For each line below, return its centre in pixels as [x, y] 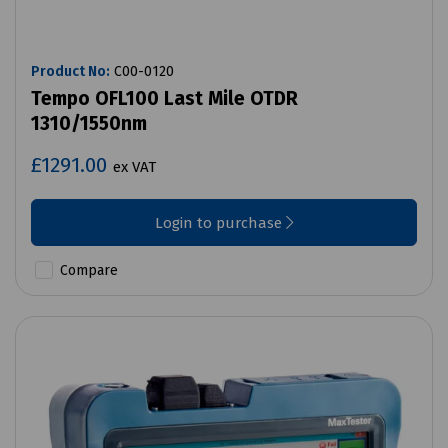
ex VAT [134, 167]
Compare [87, 271]
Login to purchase [220, 223]
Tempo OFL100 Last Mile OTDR [164, 99]
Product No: [70, 72]
